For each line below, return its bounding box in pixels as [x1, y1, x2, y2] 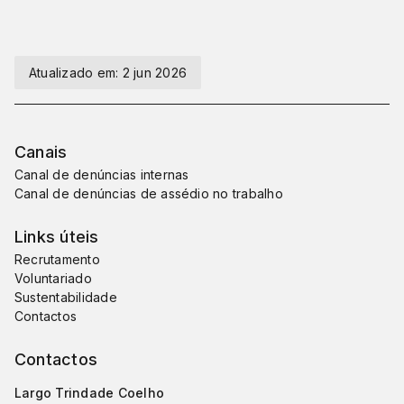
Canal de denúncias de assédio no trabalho [14, 186, 283, 202]
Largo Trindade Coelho [14, 385, 165, 401]
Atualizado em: [29, 65, 123, 81]
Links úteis [14, 227, 99, 247]
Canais [14, 142, 68, 162]
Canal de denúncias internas [14, 167, 189, 183]
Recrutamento [14, 252, 100, 268]
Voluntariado [14, 271, 92, 287]
